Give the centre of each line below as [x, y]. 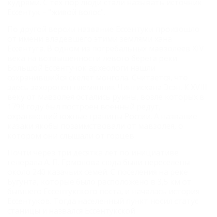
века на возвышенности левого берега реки [92, 58]
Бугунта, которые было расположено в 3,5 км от [99, 181]
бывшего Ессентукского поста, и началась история [103, 191]
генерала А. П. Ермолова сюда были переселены [99, 162]
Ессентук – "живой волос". [56, 12]
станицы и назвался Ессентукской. [72, 210]
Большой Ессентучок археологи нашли [81, 68]
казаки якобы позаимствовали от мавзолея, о [95, 126]
